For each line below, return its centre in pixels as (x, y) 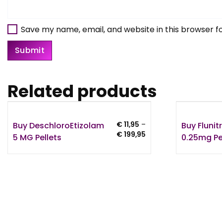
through (158, 164)
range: (156, 144)
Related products (82, 91)
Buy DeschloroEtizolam (58, 125)
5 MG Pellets (37, 137)
